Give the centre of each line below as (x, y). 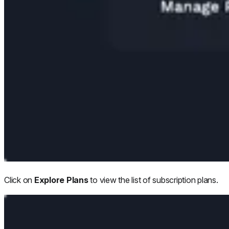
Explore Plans (61, 180)
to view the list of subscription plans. (153, 180)
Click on (19, 180)
